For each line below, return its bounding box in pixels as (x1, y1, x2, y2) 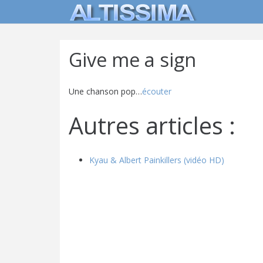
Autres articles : (69, 110, 235, 141)
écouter (142, 86, 171, 97)
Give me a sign (69, 46, 196, 73)
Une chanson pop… (69, 86, 142, 97)
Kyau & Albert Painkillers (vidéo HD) (89, 154, 224, 166)
